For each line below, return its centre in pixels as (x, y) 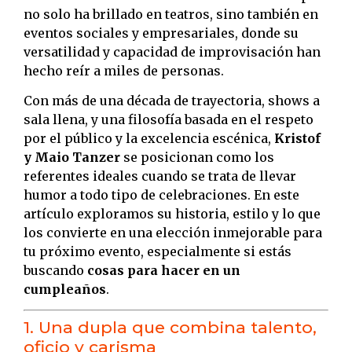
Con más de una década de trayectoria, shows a (172, 101)
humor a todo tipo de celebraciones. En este (161, 195)
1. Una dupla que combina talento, (170, 328)
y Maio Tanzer (72, 158)
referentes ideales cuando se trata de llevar (160, 176)
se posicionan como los (197, 158)
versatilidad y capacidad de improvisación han (172, 51)
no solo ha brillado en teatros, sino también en (171, 14)
